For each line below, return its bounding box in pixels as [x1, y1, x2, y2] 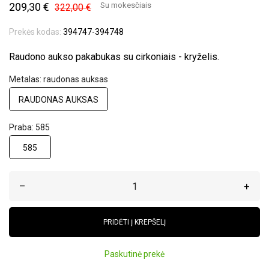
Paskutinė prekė [104, 249, 165, 259]
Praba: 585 [9, 122, 50, 132]
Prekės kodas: [9, 27, 61, 37]
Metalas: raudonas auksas [9, 74, 108, 84]
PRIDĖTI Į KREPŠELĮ [103, 218, 166, 226]
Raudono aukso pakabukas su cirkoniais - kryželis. [9, 51, 219, 62]
